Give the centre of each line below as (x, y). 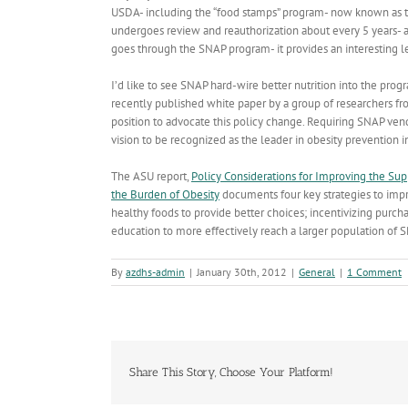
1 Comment (374, 271)
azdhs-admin (155, 271)
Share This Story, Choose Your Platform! (231, 372)
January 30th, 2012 (242, 271)
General (317, 271)
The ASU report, (151, 176)
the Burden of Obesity (165, 194)
